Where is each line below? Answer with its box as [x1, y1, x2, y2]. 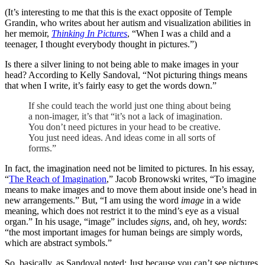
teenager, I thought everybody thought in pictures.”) [5, 39, 197, 50]
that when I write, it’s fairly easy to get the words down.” [5, 80, 216, 91]
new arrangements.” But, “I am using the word [5, 195, 181, 206]
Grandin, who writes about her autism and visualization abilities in [5, 18, 251, 28]
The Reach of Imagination [9, 174, 106, 185]
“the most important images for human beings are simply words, [5, 227, 243, 238]
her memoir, [5, 28, 51, 39]
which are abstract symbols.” [5, 238, 112, 248]
